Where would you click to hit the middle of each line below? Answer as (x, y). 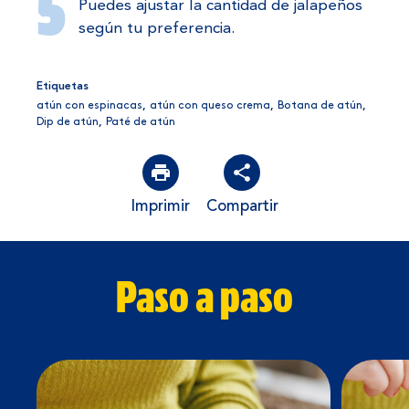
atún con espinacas (90, 106)
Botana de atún (320, 106)
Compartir (242, 207)
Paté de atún (141, 122)
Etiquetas (63, 87)
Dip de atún (68, 122)
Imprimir (161, 207)
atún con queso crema (210, 106)
